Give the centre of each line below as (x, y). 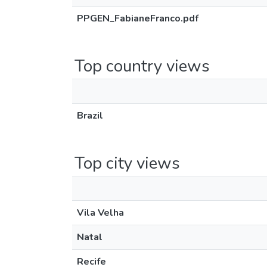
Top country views (142, 66)
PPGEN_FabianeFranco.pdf (138, 18)
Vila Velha (100, 213)
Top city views (127, 163)
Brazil (90, 116)
